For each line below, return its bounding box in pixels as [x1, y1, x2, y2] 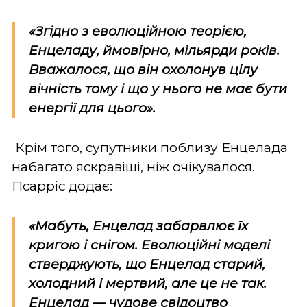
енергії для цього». [29, 99, 156, 116]
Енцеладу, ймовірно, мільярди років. [29, 42, 280, 58]
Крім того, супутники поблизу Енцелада [15, 139, 288, 156]
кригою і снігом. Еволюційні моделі [29, 236, 270, 253]
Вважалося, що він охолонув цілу [29, 61, 258, 77]
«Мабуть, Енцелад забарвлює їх [29, 217, 248, 234]
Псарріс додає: [12, 177, 112, 194]
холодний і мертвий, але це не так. [29, 275, 267, 291]
